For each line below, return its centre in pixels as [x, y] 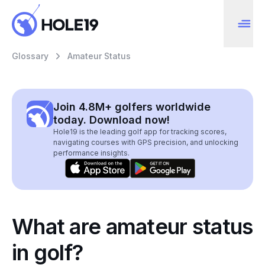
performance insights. [91, 153]
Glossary [30, 56]
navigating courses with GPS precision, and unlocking [146, 142]
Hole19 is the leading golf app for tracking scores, [140, 132]
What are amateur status [132, 227]
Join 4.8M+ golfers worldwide [132, 107]
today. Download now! [112, 120]
